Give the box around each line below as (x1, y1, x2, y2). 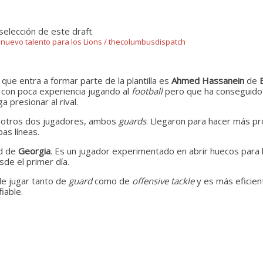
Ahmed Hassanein (171, 74, 247, 86)
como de (95, 174, 132, 187)
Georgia (18, 144, 50, 157)
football (131, 85, 165, 97)
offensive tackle (132, 174, 197, 187)
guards (119, 114, 146, 127)
